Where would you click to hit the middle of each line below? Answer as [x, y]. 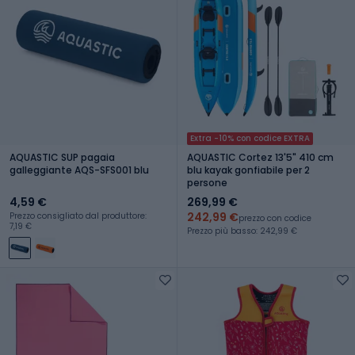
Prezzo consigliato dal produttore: [78, 216]
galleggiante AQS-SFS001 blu [79, 170]
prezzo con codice [275, 218]
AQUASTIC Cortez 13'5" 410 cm [260, 157]
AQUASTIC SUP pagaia [62, 157]
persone [207, 182]
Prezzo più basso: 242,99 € [242, 231]
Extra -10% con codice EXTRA [250, 138]
